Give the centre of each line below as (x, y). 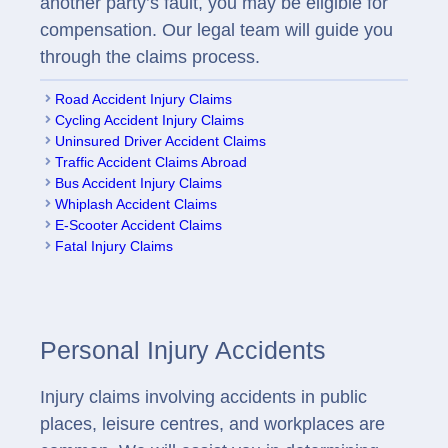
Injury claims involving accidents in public (203, 396)
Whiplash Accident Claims (136, 203)
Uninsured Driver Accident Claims (160, 140)
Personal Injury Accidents (183, 349)
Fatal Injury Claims (114, 245)
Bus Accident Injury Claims (138, 182)
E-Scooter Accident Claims (138, 224)
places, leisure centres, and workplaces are (212, 423)
